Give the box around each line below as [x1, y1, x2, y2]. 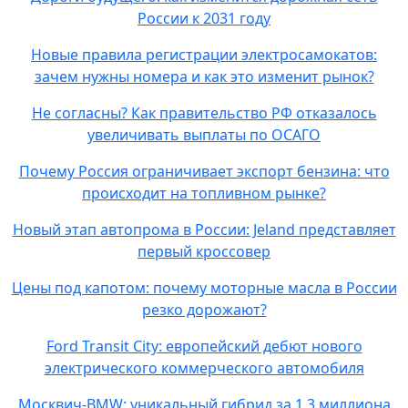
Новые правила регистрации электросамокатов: [31, 45, 377, 65]
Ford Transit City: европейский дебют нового [46, 336, 362, 356]
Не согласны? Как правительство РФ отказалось [31, 103, 377, 123]
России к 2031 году [138, 8, 270, 28]
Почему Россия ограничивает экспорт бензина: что [18, 161, 390, 181]
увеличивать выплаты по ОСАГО [87, 125, 321, 145]
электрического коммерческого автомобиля [44, 358, 364, 378]
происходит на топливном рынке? [82, 183, 326, 203]
